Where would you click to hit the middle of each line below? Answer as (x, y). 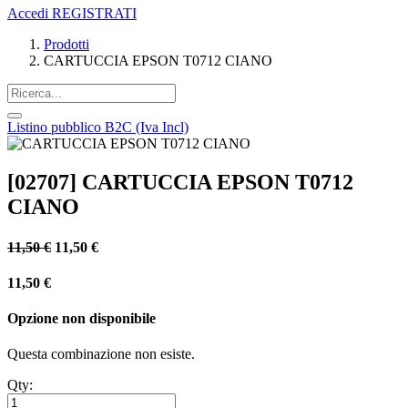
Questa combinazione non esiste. (101, 354)
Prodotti (66, 45)
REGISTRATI (94, 14)
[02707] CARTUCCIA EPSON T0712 (180, 183)
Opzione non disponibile (82, 319)
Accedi (28, 14)
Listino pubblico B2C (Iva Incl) (98, 127)
